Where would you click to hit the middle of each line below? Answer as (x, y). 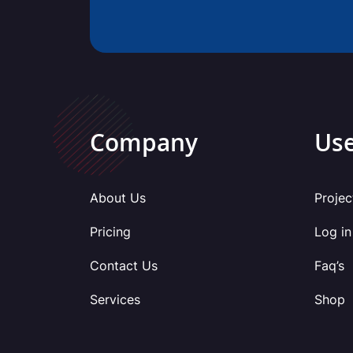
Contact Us (124, 265)
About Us (118, 197)
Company (144, 146)
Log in (333, 231)
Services (115, 299)
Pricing (110, 231)
